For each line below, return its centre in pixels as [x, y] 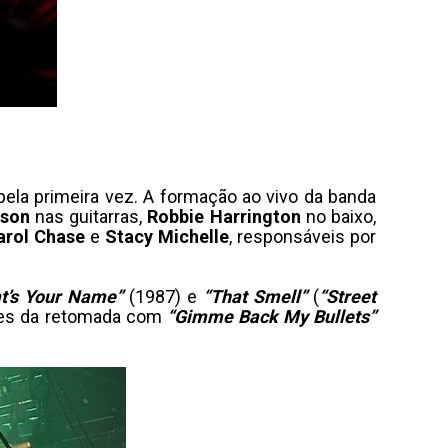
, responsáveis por [303, 236]
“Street [347, 296]
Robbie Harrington [224, 216]
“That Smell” [255, 296]
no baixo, [338, 216]
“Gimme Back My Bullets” [271, 316]
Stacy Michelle [167, 236]
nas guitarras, [88, 216]
